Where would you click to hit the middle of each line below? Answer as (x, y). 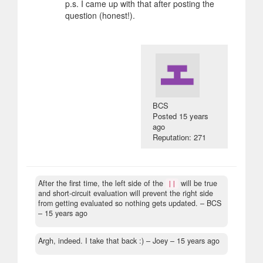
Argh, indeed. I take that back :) (91, 241)
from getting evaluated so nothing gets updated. (118, 203)
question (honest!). (100, 16)
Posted (166, 116)
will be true (198, 183)
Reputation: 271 (180, 137)
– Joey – (160, 241)
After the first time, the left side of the (102, 183)
